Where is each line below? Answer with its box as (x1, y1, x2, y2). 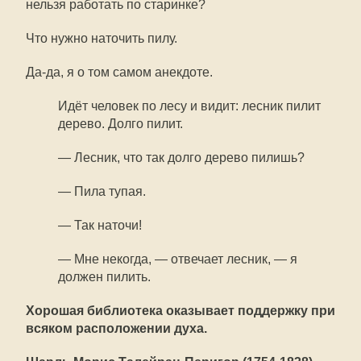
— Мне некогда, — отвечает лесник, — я (58, 252, 297, 266)
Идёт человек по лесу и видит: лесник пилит (58, 99, 321, 113)
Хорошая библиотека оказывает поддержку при (26, 304, 335, 317)
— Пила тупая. (58, 185, 146, 198)
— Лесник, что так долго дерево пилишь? (58, 151, 305, 164)
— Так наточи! (58, 218, 142, 232)
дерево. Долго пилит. (58, 117, 183, 131)
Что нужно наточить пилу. (26, 31, 177, 45)
